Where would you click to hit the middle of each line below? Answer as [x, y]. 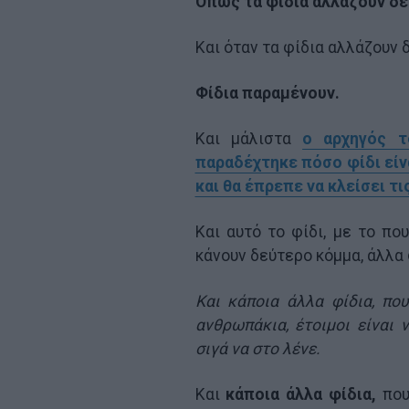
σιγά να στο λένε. [257, 348]
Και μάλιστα [249, 138]
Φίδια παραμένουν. [267, 93]
